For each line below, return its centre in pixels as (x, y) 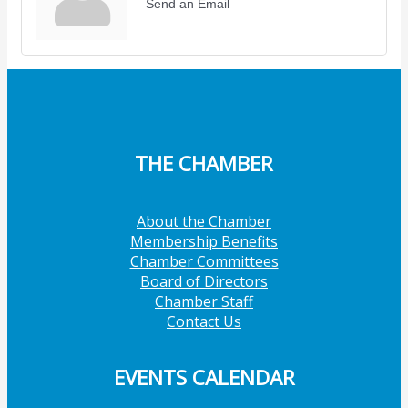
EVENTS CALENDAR (204, 378)
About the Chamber (204, 221)
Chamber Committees (204, 261)
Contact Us (204, 321)
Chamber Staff (204, 301)
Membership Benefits (204, 241)
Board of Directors (204, 281)
